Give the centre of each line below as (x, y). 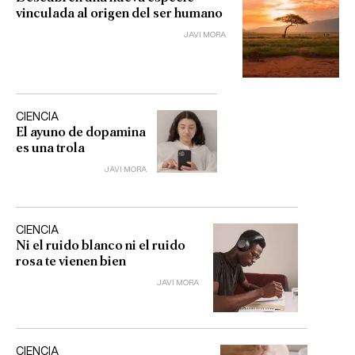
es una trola (50, 147)
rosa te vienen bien (71, 261)
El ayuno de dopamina (81, 132)
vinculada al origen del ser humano (119, 13)
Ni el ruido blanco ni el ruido (101, 245)
